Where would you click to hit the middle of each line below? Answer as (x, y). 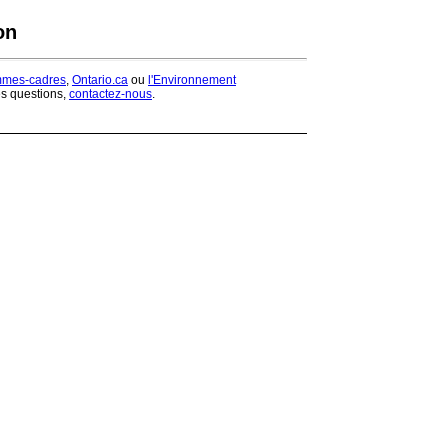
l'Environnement (191, 79)
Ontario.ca (99, 79)
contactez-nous (110, 93)
